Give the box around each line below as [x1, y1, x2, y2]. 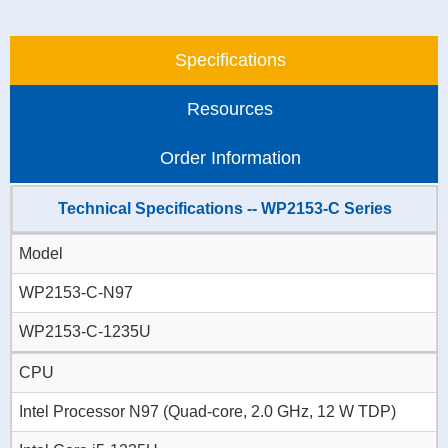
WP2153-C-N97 [19, 284, 133, 302]
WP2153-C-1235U [19, 323, 151, 341]
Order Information [159, 148, 301, 169]
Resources [187, 99, 273, 120]
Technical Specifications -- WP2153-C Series [57, 200, 392, 218]
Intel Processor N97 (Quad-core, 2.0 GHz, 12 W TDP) [19, 403, 396, 421]
